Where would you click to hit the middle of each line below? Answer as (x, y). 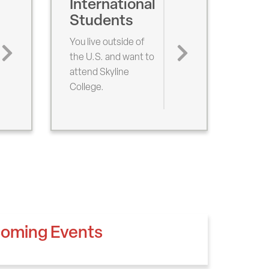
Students (101, 20)
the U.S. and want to (112, 57)
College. (86, 87)
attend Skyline (99, 72)
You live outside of (107, 42)
